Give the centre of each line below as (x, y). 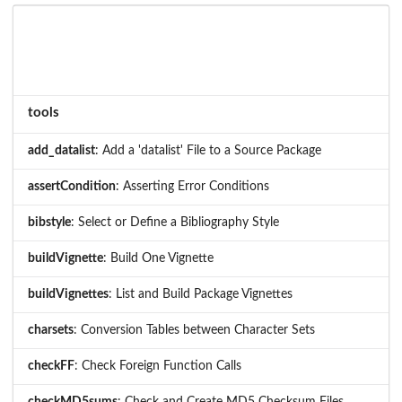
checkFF (51, 367)
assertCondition (72, 187)
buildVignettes (68, 295)
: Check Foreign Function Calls (158, 367)
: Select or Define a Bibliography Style (175, 223)
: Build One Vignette (158, 259)
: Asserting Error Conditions (192, 187)
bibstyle (49, 223)
